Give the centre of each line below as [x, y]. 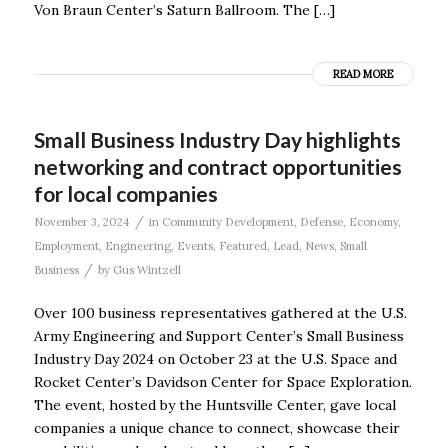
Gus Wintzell [146, 270]
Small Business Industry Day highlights [217, 140]
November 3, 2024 [81, 222]
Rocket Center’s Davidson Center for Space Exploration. [222, 381]
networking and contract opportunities [217, 167]
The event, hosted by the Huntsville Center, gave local [214, 404]
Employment [66, 246]
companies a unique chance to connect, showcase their [216, 427]
